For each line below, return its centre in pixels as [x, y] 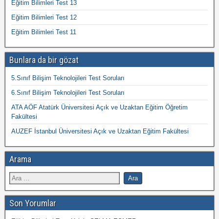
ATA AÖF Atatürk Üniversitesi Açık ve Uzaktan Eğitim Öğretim [99, 107]
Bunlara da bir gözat [44, 60]
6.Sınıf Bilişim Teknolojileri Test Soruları [68, 93]
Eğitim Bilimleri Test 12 [44, 17]
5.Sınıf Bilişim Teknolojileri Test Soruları [68, 78]
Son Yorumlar [33, 203]
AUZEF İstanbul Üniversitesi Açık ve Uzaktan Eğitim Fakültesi [100, 131]
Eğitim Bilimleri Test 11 [44, 32]
